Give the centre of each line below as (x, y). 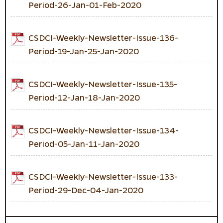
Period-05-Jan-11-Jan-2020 (84, 143)
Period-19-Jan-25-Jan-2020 (84, 51)
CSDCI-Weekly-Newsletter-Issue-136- (103, 37)
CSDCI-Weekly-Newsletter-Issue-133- (103, 176)
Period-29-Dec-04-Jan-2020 (86, 190)
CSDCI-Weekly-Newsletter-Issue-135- (103, 84)
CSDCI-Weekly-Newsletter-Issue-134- (104, 130)
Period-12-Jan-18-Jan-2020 (84, 97)
